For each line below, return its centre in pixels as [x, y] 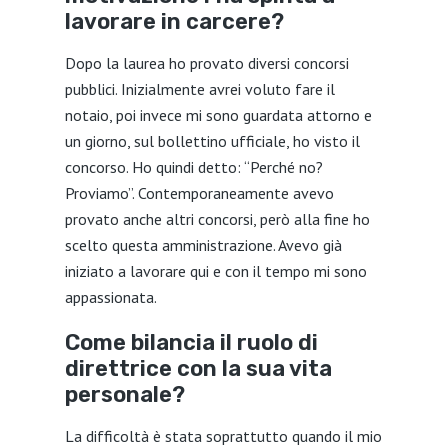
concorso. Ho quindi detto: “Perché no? [193, 167]
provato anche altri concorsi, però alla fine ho [217, 219]
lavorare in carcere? [174, 21]
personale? [124, 394]
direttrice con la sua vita [198, 368]
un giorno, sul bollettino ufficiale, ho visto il [212, 141]
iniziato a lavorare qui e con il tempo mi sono [215, 271]
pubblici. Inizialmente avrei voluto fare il [199, 89]
